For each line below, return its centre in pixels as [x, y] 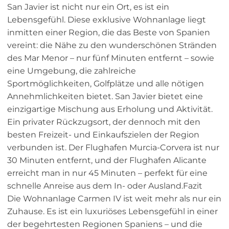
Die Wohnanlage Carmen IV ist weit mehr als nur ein [114, 199]
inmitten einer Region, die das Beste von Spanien [109, 33]
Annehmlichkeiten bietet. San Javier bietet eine [105, 97]
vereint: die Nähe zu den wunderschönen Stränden [112, 45]
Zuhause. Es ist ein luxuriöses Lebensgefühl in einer [112, 212]
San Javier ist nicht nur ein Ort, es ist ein [88, 7]
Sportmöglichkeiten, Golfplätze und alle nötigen [106, 84]
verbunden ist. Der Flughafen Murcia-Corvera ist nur [113, 148]
